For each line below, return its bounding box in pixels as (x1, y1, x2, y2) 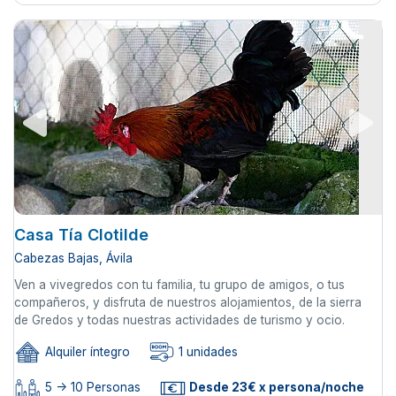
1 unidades (175, 344, 238, 359)
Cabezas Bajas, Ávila (14, 250, 133, 265)
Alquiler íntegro (42, 344, 130, 359)
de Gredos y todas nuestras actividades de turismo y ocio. (14, 312, 345, 327)
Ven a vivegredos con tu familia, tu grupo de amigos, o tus (14, 277, 345, 292)
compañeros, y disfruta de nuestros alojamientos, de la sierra (14, 294, 362, 309)
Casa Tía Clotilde (14, 225, 148, 244)
